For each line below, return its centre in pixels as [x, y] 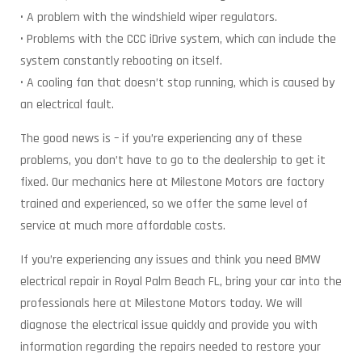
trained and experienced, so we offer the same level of [164, 204]
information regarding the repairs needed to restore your [170, 347]
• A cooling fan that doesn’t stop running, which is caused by [177, 83]
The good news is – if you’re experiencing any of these [161, 139]
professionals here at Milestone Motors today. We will [161, 303]
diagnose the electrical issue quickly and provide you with [169, 325]
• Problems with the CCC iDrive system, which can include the [178, 39]
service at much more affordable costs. [123, 226]
